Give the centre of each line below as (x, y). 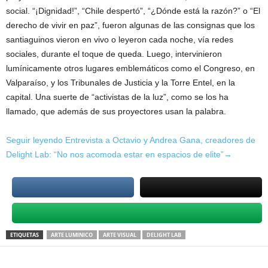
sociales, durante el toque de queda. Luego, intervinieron (114, 54)
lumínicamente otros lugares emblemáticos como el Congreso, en (130, 68)
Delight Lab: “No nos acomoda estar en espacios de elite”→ (119, 154)
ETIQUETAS (25, 235)
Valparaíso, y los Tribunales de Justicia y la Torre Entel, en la (121, 83)
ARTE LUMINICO (72, 235)
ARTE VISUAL (120, 235)
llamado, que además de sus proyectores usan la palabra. (116, 111)
